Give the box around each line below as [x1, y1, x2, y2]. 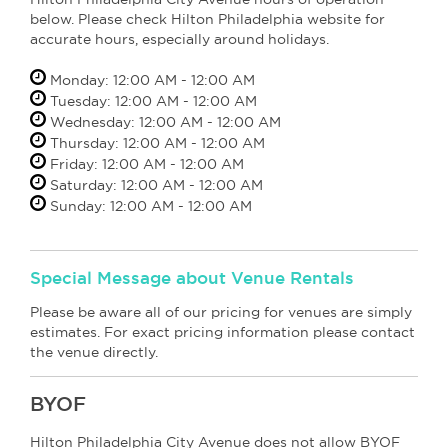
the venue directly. [30, 343, 158, 360]
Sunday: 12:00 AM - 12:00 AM [46, 197, 252, 214]
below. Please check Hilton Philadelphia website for [30, 10, 385, 27]
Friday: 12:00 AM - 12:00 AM [46, 155, 244, 172]
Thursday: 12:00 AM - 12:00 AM [46, 134, 265, 151]
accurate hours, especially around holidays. [30, 30, 329, 47]
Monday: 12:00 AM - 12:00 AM [46, 71, 255, 88]
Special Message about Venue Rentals [30, 267, 354, 287]
